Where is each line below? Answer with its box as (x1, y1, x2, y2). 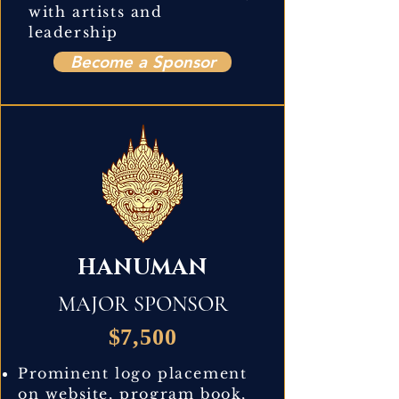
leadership (28, 22, 118, 41)
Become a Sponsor (69, 51, 216, 72)
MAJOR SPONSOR (57, 290, 228, 317)
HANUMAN (77, 253, 208, 282)
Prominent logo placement (18, 363, 248, 382)
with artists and (28, 2, 163, 20)
